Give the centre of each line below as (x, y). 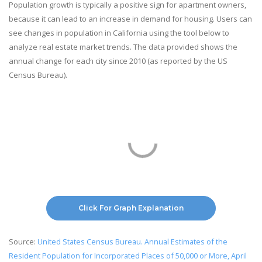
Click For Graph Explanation (131, 208)
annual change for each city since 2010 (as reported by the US (118, 61)
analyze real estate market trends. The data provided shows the (123, 47)
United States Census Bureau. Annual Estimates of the (132, 242)
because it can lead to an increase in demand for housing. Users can (130, 19)
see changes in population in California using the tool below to (119, 33)
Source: (23, 242)
